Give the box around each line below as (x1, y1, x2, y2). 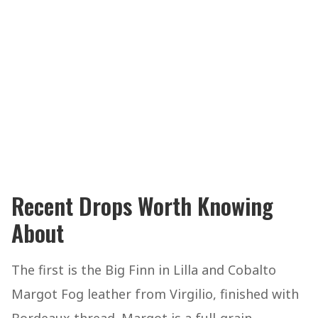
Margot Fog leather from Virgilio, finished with (11, 285, 299, 303)
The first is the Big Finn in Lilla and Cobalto (11, 261, 276, 279)
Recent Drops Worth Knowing (11, 189, 273, 223)
